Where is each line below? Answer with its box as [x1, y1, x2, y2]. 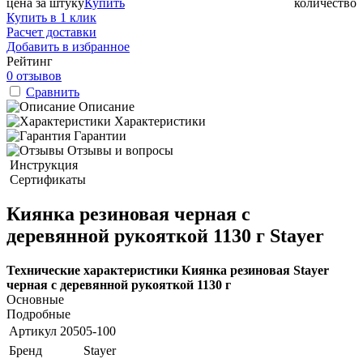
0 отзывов [6, 68, 62, 83]
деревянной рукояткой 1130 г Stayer [6, 224, 324, 246]
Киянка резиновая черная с [6, 203, 250, 224]
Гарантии [74, 128, 126, 143]
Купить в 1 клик [6, 10, 96, 24]
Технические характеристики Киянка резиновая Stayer [6, 263, 329, 277]
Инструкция [10, 157, 78, 172]
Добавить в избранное [6, 39, 130, 53]
